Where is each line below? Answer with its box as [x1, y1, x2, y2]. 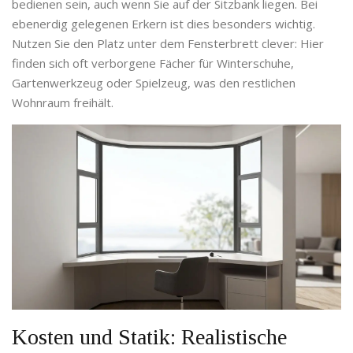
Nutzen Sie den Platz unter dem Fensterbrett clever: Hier [12, 35, 324, 52]
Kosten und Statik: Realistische [12, 325, 287, 350]
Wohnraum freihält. [12, 95, 113, 111]
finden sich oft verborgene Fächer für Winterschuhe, [12, 55, 294, 72]
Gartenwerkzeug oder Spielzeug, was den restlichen [12, 75, 295, 91]
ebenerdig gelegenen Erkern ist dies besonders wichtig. [12, 16, 315, 32]
